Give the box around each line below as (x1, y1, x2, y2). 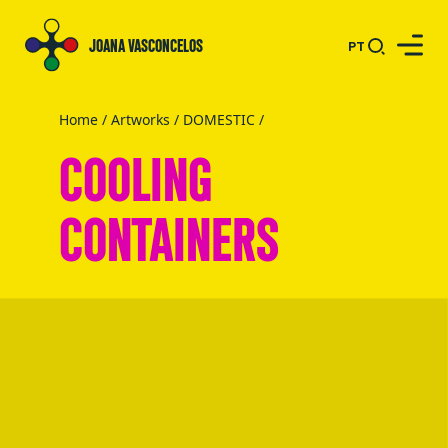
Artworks (110, 110, 170, 129)
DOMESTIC (182, 110, 255, 129)
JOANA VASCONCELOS (89, 33, 203, 56)
